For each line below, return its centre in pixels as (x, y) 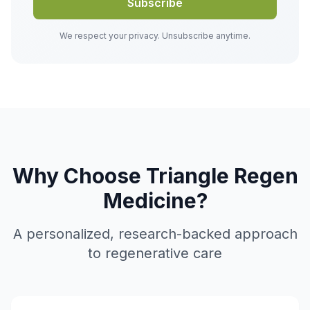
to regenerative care (155, 253)
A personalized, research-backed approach (155, 234)
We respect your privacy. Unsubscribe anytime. (155, 35)
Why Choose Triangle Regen (155, 175)
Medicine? (155, 200)
